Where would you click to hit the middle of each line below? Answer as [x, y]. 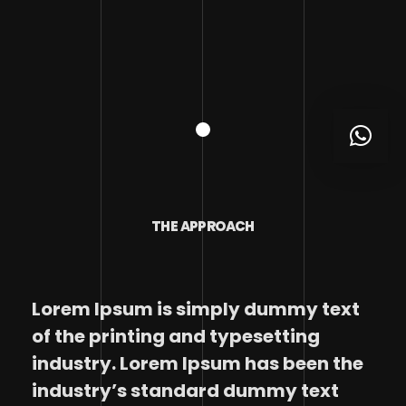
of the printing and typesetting [176, 336]
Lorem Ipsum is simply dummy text [196, 309]
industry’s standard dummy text [185, 391]
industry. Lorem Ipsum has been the [198, 363]
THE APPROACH [203, 226]
